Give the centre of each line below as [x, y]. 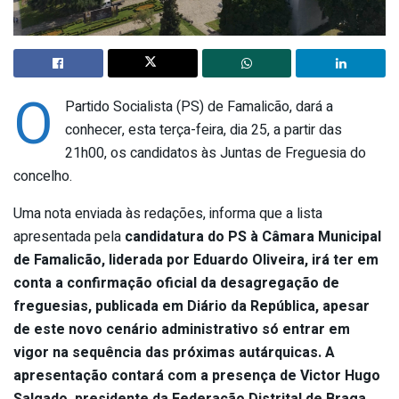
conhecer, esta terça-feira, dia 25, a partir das [203, 130]
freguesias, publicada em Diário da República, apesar [191, 306]
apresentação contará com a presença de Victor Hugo [197, 375]
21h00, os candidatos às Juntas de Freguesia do [215, 153]
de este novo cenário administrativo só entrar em [182, 329]
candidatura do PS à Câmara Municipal [253, 236]
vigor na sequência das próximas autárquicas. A [174, 352]
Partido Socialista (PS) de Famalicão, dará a [199, 106]
